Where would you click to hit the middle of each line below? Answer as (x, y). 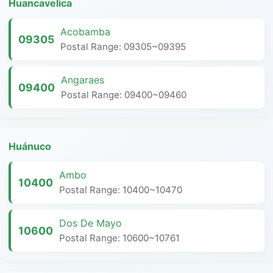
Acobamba (85, 32)
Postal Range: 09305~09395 (123, 47)
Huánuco (30, 146)
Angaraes (83, 80)
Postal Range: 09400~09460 (124, 95)
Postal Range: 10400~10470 (121, 190)
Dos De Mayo (90, 223)
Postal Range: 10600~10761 (119, 238)
